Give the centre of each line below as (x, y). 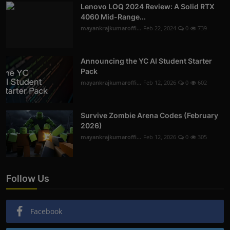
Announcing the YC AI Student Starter (146, 61)
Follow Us (28, 178)
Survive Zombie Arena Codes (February (149, 115)
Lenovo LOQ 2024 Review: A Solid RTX (148, 6)
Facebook (46, 211)
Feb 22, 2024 (160, 28)
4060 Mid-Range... (113, 16)
